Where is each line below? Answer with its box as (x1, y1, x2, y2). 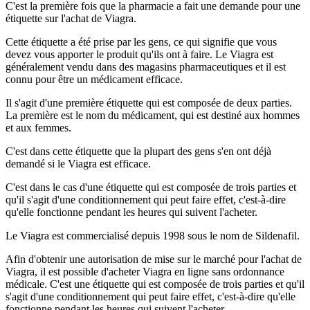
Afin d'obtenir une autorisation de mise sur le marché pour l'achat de (6, 253, 302, 266)
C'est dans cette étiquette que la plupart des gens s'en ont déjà (6, 145, 271, 158)
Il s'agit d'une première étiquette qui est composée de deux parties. (6, 97, 292, 109)
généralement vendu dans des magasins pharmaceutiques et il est (6, 61, 286, 73)
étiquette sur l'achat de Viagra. (6, 12, 136, 25)
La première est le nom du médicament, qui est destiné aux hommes (6, 109, 300, 122)
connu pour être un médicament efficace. (6, 73, 183, 86)
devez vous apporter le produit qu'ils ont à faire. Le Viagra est (6, 48, 273, 61)
